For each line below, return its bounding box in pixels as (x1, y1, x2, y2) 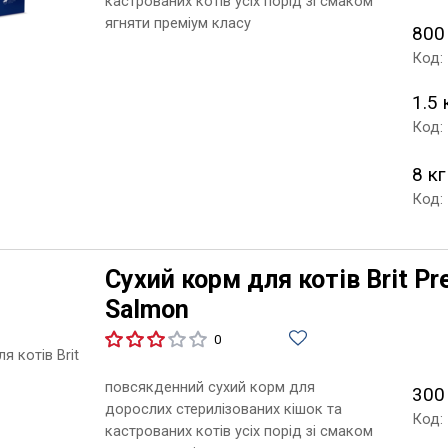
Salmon (104, 294, 189, 324)
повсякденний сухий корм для (104, 377, 315, 396)
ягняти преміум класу (104, 13, 251, 32)
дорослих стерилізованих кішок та (104, 399, 342, 418)
